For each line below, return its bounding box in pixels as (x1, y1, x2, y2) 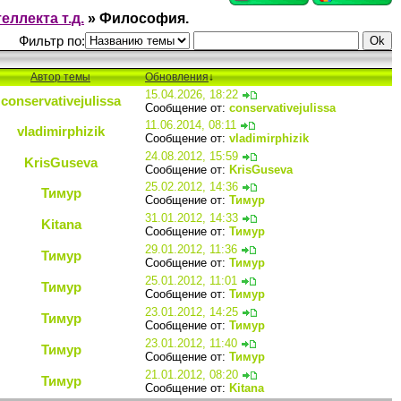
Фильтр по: (19, 33, 85, 48)
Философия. (99, 10, 189, 26)
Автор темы (30, 70, 90, 83)
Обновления (145, 70, 209, 83)
